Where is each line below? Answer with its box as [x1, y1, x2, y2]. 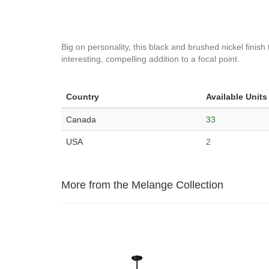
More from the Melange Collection [61, 179, 223, 191]
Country [66, 92, 99, 101]
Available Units [206, 92, 267, 101]
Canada [66, 115, 96, 124]
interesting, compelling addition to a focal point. [61, 54, 240, 64]
